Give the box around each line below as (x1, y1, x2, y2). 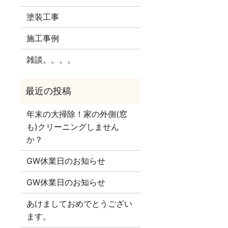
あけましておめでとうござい (26, 198, 133, 209)
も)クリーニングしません (26, 122, 120, 132)
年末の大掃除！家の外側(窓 (26, 109, 128, 120)
